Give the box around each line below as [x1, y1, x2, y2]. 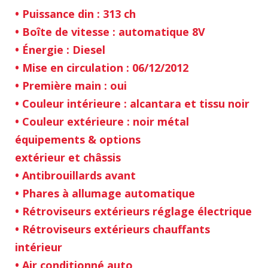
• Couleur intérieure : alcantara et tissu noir [15, 96, 249, 111]
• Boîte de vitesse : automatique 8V [15, 25, 205, 39]
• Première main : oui [15, 78, 127, 93]
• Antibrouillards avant [15, 168, 136, 183]
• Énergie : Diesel [15, 42, 105, 57]
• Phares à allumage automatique [15, 186, 195, 201]
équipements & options [15, 132, 141, 147]
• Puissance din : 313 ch [15, 7, 136, 22]
